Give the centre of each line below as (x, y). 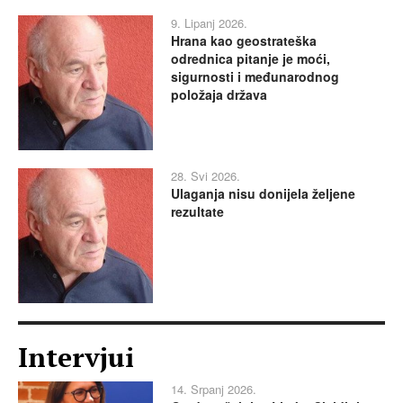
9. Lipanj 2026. (209, 23)
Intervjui (76, 358)
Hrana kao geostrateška (244, 41)
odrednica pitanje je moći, (251, 59)
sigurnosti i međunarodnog (255, 77)
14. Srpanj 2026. (214, 390)
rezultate (197, 212)
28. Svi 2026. (206, 176)
